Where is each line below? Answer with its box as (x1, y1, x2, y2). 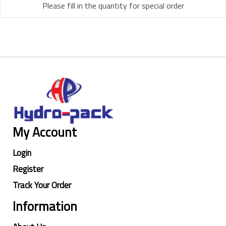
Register (13, 162, 43, 176)
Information (13, 197, 77, 216)
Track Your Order (13, 179, 71, 192)
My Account (13, 123, 77, 142)
